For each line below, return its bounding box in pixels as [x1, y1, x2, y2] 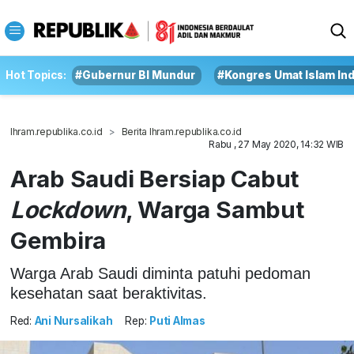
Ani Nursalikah [34, 314, 113, 328]
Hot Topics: [6, 69, 66, 81]
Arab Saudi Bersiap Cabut [9, 164, 299, 193]
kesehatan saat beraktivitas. [9, 284, 207, 302]
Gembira [9, 226, 107, 254]
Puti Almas [149, 314, 205, 328]
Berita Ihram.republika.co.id [121, 126, 242, 137]
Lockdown [9, 195, 126, 224]
